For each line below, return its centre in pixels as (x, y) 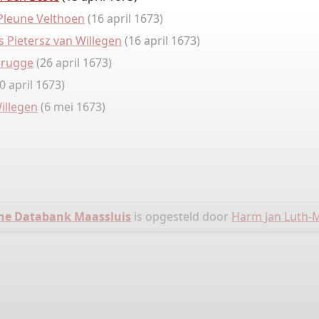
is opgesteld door (182, 216)
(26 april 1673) (73, 63)
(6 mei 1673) (72, 107)
